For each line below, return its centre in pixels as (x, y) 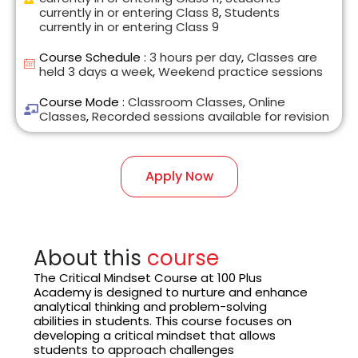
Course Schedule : (94, 58)
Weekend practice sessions (241, 72)
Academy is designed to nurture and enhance (171, 292)
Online (267, 102)
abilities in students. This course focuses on (163, 321)
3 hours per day (195, 58)
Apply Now (179, 177)
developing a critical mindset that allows (155, 336)
